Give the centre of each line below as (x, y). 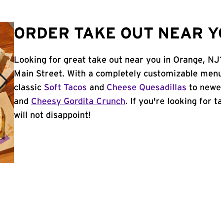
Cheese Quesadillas (147, 88)
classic (29, 88)
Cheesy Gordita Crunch (78, 102)
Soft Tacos (66, 88)
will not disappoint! (53, 115)
